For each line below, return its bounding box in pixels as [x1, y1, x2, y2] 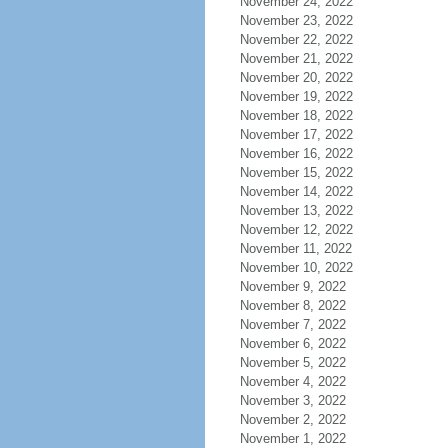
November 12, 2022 [239, 222, 353, 237]
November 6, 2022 [239, 336, 346, 351]
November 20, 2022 [239, 70, 353, 85]
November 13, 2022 [239, 203, 353, 218]
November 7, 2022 [239, 317, 346, 332]
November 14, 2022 [239, 184, 353, 199]
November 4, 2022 [239, 374, 346, 389]
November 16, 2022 [239, 146, 353, 161]
